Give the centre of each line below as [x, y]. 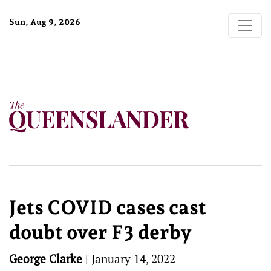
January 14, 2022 [133, 259]
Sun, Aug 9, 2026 [45, 22]
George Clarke [46, 259]
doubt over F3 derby [100, 232]
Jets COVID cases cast [108, 207]
